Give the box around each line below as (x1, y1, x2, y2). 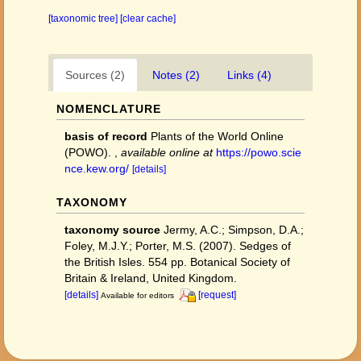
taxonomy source (64, 223, 160, 236)
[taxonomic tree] (48, 13, 120, 24)
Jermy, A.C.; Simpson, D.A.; (164, 223, 304, 236)
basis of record (64, 130, 147, 143)
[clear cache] (120, 13, 176, 24)
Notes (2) (152, 68, 200, 81)
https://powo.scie (216, 146, 301, 159)
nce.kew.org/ (64, 162, 129, 175)
